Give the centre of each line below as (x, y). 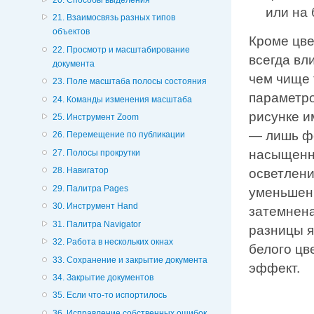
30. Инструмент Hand (95, 206)
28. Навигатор (80, 171)
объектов (71, 32)
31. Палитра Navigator (96, 224)
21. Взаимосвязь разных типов (114, 18)
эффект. (274, 268)
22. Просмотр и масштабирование (121, 49)
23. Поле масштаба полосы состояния (129, 82)
